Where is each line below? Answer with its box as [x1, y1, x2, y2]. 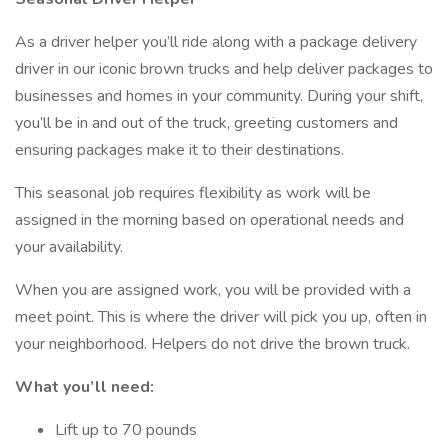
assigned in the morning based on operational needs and [15, 209, 404, 231]
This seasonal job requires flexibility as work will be [15, 182, 371, 204]
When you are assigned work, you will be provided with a [15, 279, 411, 301]
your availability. [15, 236, 123, 258]
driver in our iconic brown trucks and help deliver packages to [15, 58, 433, 80]
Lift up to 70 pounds [55, 419, 197, 441]
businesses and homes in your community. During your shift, [15, 85, 423, 107]
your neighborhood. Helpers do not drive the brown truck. [15, 333, 410, 355]
